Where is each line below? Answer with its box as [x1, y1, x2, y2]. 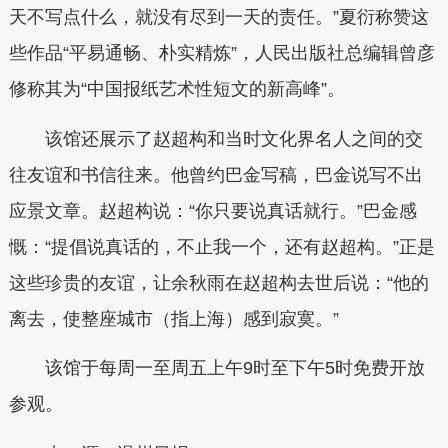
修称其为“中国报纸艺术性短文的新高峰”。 [8, 79, 345, 99]
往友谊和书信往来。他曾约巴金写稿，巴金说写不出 [8, 164, 423, 185]
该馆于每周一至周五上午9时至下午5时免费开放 [8, 358, 425, 378]
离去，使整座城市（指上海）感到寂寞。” [8, 308, 339, 329]
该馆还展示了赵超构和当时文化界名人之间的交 [8, 128, 423, 149]
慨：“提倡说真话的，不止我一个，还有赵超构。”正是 [8, 236, 435, 257]
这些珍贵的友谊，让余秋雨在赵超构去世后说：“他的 [8, 272, 429, 293]
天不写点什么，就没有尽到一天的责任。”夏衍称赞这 [8, 7, 429, 27]
